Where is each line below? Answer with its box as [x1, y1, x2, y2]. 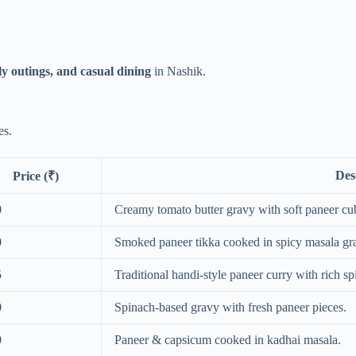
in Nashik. [151, 64, 206, 78]
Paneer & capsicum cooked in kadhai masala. [114, 333, 341, 347]
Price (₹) [12, 169, 59, 184]
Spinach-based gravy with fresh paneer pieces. [114, 300, 346, 315]
